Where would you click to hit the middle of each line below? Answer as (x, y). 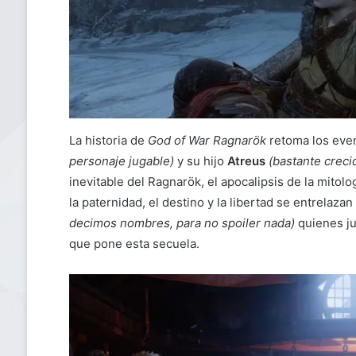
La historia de (108, 141)
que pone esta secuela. (134, 244)
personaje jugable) (121, 161)
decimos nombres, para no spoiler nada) (182, 223)
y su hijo (202, 161)
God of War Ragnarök (207, 141)
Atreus (248, 161)
